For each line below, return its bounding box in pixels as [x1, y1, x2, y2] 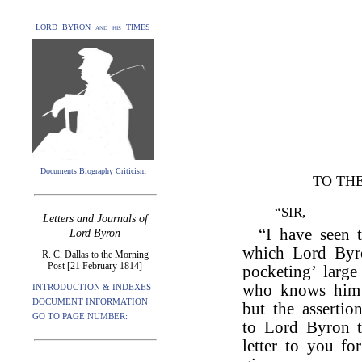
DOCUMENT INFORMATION [32, 297, 148, 306]
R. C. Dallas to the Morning [41, 249, 149, 260]
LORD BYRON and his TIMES [36, 23, 150, 32]
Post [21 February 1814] [48, 260, 142, 271]
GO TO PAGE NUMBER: [32, 311, 128, 321]
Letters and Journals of [42, 213, 148, 225]
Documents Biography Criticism [40, 166, 146, 175]
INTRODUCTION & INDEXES [32, 282, 151, 292]
